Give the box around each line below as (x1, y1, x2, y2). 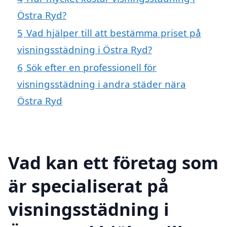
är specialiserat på (8, 173, 169, 198)
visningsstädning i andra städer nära (17, 77, 186, 90)
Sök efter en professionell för (26, 60, 157, 73)
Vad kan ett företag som (8, 150, 218, 174)
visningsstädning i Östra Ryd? (17, 43, 152, 56)
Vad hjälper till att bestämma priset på (26, 26, 201, 39)
